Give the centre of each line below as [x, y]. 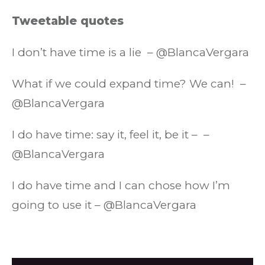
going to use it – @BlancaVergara [104, 205]
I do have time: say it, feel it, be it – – [111, 135]
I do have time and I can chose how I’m [121, 185]
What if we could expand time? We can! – [129, 84]
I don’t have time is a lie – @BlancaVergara [130, 52]
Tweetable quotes [68, 21]
